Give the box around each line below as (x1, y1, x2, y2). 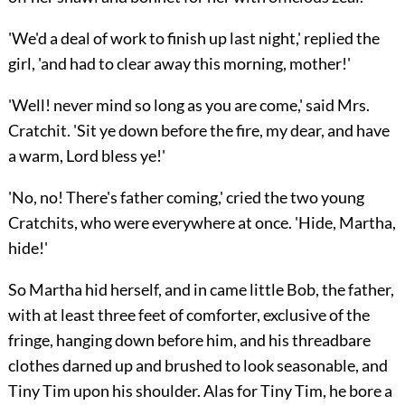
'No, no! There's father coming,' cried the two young (7, 187, 364, 208)
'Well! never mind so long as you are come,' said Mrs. (7, 95, 370, 116)
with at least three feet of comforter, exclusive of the (7, 305, 370, 325)
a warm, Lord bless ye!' (7, 146, 165, 166)
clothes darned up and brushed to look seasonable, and (7, 355, 388, 376)
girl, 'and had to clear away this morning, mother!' (7, 53, 351, 74)
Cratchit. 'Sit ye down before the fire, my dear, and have (7, 120, 390, 141)
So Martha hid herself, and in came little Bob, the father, (7, 279, 394, 300)
